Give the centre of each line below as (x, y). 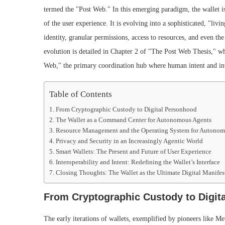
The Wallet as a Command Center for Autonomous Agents (133, 120)
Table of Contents (81, 94)
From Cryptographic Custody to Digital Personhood (126, 109)
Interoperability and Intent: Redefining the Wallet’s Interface (138, 162)
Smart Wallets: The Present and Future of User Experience (133, 151)
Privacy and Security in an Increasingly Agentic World (129, 141)
